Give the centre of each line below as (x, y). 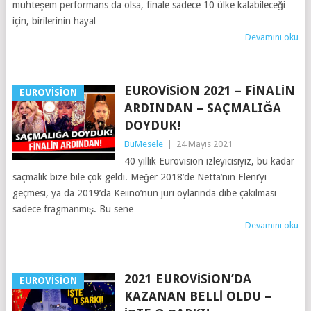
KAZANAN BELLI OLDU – (197, 296)
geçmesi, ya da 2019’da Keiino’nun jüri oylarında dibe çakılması (144, 193)
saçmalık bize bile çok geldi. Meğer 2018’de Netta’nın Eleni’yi (139, 177)
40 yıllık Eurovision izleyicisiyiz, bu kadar (209, 161)
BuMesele (143, 144)
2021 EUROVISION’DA (187, 279)
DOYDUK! (152, 125)
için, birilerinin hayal (54, 21)
